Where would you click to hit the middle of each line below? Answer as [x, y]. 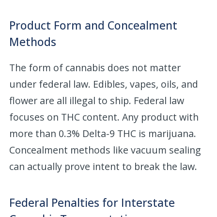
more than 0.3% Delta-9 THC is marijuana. [103, 134]
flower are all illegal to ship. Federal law [97, 101]
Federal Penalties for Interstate [92, 203]
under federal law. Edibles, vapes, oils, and [104, 84]
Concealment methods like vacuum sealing [105, 150]
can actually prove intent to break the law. [103, 167]
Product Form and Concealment [93, 25]
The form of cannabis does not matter [95, 68]
